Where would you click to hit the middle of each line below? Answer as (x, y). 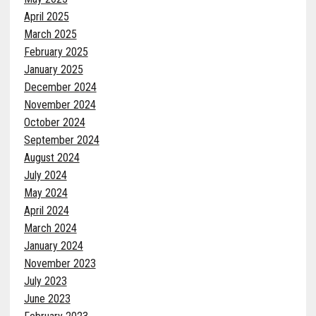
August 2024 (51, 158)
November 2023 (60, 264)
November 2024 (60, 105)
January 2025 (53, 70)
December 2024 (60, 87)
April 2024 (46, 211)
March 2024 (50, 229)
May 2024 (45, 193)
